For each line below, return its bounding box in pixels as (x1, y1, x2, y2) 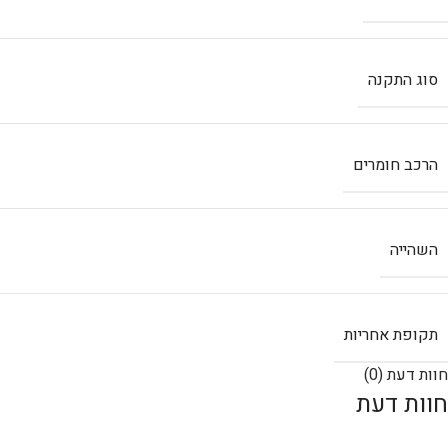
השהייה (390, 238, 438, 263)
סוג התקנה (368, 68, 438, 93)
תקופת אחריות (344, 323, 438, 348)
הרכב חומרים (353, 153, 438, 178)
